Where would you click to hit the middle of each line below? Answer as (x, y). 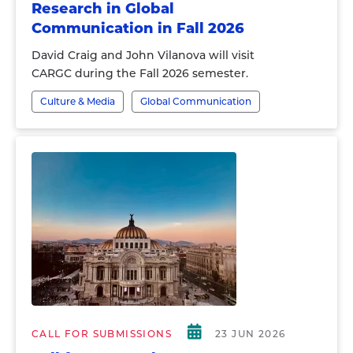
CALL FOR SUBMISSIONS (102, 334)
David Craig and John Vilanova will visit (143, 55)
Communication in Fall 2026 (138, 28)
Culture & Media (78, 101)
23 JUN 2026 (251, 334)
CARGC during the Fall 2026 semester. (140, 73)
